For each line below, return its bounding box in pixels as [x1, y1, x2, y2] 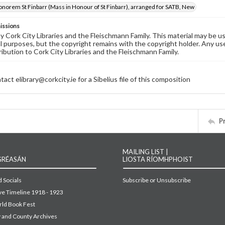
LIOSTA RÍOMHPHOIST [123, 155, 193, 163]
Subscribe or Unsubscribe [123, 176, 191, 184]
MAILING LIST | [123, 148, 168, 156]
